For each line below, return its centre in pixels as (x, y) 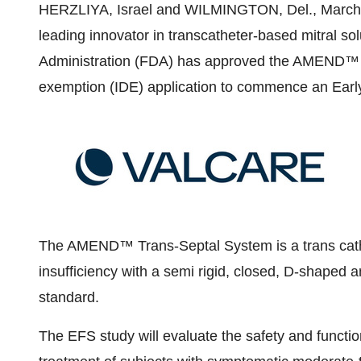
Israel (135, 10)
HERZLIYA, (78, 10)
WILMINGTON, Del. (249, 10)
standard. (69, 297)
